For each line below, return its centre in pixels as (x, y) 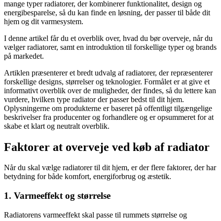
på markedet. (24, 56)
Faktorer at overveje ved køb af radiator (107, 147)
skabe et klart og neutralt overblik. (57, 126)
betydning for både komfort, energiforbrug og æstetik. (88, 177)
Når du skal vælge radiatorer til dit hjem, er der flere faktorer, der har (110, 168)
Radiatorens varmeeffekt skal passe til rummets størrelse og (95, 215)
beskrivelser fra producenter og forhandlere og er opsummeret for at (109, 117)
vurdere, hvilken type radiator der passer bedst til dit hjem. (94, 99)
